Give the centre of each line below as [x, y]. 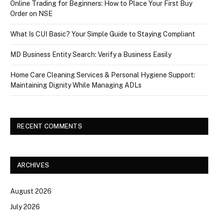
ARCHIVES [33, 165]
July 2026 [25, 207]
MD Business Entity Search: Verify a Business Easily [91, 54]
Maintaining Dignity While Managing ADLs [76, 85]
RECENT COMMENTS [50, 126]
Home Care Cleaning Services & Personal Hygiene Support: [103, 75]
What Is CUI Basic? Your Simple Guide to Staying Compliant [103, 34]
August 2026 [31, 191]
